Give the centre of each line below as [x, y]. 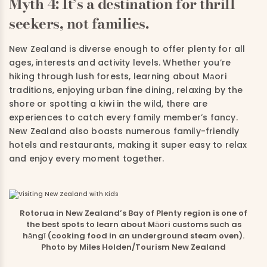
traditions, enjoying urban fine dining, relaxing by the [126, 90]
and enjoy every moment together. [87, 159]
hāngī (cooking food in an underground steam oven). [133, 236]
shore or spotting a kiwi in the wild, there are [108, 104]
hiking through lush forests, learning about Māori [118, 76]
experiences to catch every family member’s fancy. [123, 117]
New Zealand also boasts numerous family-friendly [124, 131]
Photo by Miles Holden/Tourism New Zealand [133, 247]
